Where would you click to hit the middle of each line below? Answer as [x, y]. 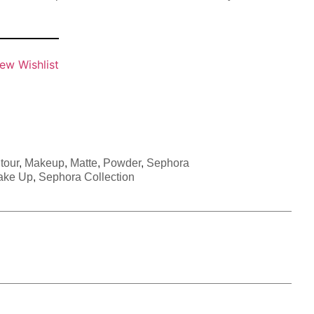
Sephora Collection [87, 177]
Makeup [45, 163]
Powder [122, 163]
